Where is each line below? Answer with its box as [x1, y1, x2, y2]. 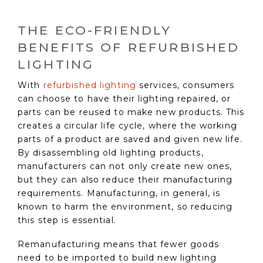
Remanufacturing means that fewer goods [18, 239, 220, 250]
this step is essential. [18, 214, 116, 225]
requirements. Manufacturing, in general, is [18, 187, 221, 198]
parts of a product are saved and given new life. [18, 133, 242, 144]
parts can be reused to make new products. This [18, 106, 245, 117]
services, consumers [136, 79, 235, 90]
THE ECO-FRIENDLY [18, 22, 172, 38]
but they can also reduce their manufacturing [18, 174, 233, 185]
